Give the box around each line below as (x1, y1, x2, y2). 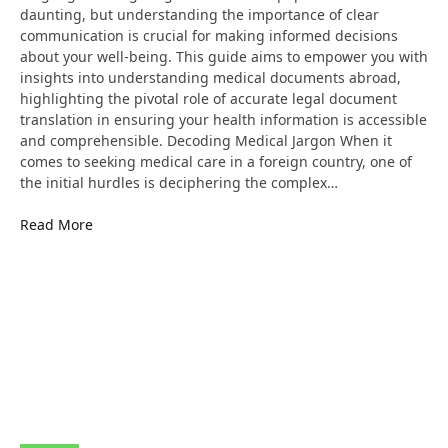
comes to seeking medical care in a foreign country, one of (20, 152, 412, 171)
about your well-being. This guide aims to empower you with (20, 47, 428, 66)
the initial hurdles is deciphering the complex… (20, 173, 338, 192)
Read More (20, 215, 93, 234)
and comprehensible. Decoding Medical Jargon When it (20, 131, 392, 150)
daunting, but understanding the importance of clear (20, 5, 379, 24)
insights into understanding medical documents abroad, (20, 68, 401, 87)
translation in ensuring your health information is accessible (20, 110, 427, 129)
